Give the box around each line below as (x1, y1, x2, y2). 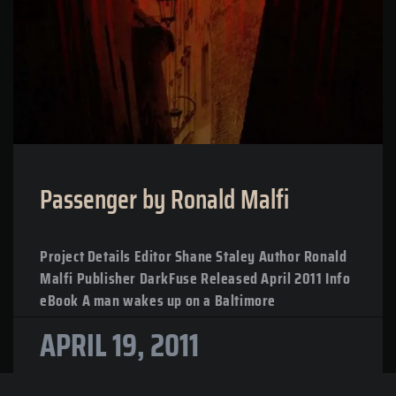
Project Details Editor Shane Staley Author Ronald (40, 243, 347, 269)
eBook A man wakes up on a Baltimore (40, 287, 277, 313)
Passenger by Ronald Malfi (40, 178, 289, 220)
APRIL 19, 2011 (40, 319, 199, 370)
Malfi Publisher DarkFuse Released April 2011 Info (40, 265, 351, 291)
